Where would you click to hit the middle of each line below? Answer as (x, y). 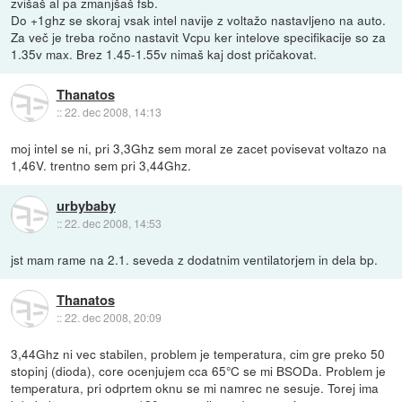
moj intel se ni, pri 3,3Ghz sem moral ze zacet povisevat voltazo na (199, 148)
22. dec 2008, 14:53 (113, 223)
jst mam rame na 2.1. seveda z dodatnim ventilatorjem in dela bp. (195, 259)
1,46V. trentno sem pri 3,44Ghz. (101, 165)
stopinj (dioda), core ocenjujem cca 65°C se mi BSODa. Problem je (199, 370)
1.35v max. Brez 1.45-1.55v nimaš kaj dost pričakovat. (164, 53)
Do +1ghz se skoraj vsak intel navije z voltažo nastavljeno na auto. (199, 19)
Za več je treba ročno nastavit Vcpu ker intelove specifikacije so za (199, 36)
